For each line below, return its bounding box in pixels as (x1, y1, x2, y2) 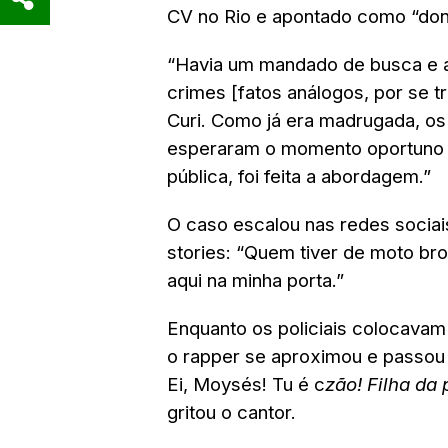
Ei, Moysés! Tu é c (167, 373, 325, 396)
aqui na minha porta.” (167, 269, 344, 292)
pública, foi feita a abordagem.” (167, 165, 431, 188)
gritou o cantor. (167, 401, 296, 424)
